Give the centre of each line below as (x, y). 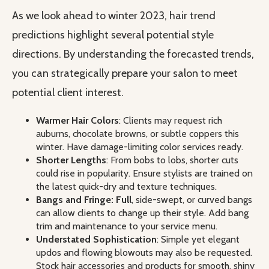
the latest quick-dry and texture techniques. (126, 187)
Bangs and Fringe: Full (84, 200)
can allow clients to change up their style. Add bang (142, 213)
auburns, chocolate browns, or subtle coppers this (138, 134)
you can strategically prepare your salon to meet (125, 74)
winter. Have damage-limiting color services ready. (140, 147)
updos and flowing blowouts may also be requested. (144, 253)
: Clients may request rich (171, 121)
